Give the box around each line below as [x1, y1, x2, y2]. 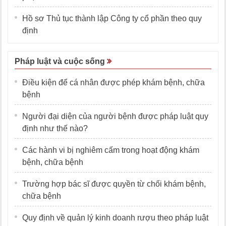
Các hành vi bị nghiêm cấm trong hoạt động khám [22, 145, 199, 154]
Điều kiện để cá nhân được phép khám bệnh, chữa [22, 78, 205, 87]
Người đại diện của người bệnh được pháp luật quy [22, 111, 208, 121]
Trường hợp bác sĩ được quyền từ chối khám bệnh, [22, 179, 206, 188]
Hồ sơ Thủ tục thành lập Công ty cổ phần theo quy [22, 14, 202, 23]
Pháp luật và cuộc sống [15, 56, 107, 66]
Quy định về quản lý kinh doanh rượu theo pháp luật [22, 213, 208, 222]
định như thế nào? [22, 124, 88, 133]
